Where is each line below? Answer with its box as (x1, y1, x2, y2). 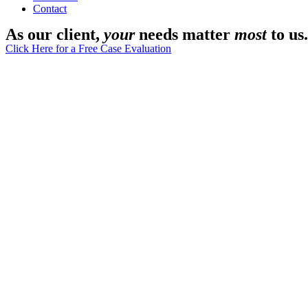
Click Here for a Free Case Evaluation (5, 43, 171, 54)
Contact (33, 3, 67, 14)
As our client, (5, 25, 104, 43)
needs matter (135, 25, 234, 43)
